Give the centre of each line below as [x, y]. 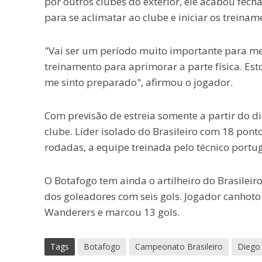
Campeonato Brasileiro [179, 247]
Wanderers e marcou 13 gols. [112, 212]
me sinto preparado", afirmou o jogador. [138, 82]
